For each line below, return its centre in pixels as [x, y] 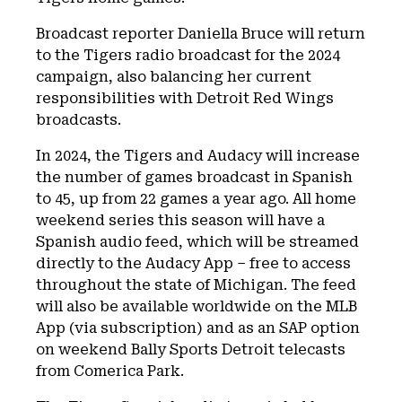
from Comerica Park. [110, 371]
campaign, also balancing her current [174, 76]
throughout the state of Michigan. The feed [196, 284]
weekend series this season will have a [180, 220]
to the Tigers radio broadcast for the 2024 [188, 55]
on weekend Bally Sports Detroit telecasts [191, 349]
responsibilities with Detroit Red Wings [185, 98]
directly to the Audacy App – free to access [193, 263]
